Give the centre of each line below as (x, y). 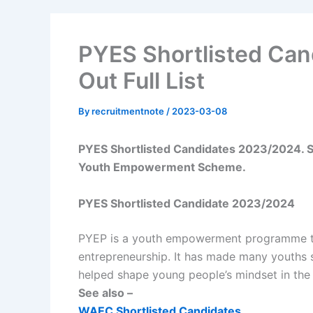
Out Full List (141, 80)
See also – (105, 292)
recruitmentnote (129, 111)
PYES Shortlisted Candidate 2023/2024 (187, 203)
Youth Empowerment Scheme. (162, 167)
